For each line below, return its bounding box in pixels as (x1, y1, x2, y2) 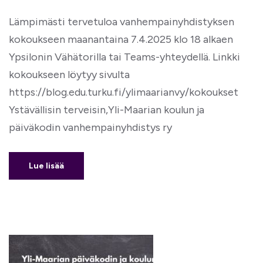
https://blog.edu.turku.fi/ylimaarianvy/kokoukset (9, 86, 238, 99)
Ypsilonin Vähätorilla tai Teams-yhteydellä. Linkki (9, 50, 240, 63)
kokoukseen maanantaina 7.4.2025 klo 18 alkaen (9, 33, 233, 46)
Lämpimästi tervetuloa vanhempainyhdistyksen (9, 15, 234, 28)
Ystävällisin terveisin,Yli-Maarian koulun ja (9, 103, 204, 116)
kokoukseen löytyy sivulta (9, 68, 130, 81)
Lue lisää (29, 161, 64, 171)
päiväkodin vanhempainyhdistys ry (9, 121, 172, 134)
